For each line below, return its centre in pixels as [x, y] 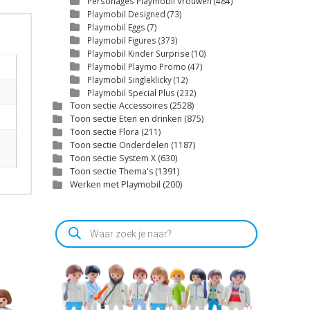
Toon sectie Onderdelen [119, 145]
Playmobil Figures [122, 40]
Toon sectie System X [113, 158]
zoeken [71, 232]
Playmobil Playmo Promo [137, 66]
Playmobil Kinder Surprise [138, 53]
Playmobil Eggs [116, 27]
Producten [76, 223]
